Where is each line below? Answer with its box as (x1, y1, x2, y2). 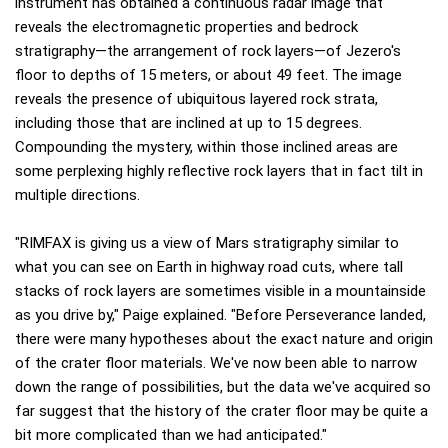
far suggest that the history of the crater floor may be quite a (15, 402, 428, 421)
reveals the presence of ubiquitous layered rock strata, (15, 90, 378, 109)
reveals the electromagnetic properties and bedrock (15, 18, 358, 37)
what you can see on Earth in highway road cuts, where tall (15, 258, 403, 277)
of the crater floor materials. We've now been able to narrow (15, 354, 417, 373)
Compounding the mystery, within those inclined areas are (15, 138, 398, 157)
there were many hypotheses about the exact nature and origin (15, 330, 433, 349)
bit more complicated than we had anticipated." (15, 426, 327, 445)
